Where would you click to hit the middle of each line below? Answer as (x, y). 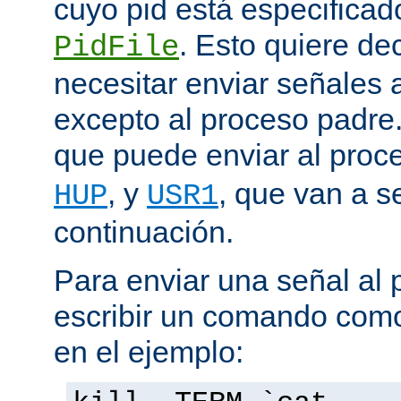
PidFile (116, 47)
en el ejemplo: (149, 351)
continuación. (144, 231)
